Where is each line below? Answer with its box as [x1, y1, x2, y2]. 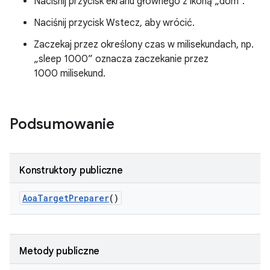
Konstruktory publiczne [19, 165, 123, 177]
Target [37, 192, 69, 204]
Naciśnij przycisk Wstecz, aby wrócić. [34, 17, 195, 29]
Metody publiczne [19, 245, 99, 257]
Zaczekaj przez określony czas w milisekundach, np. [34, 39, 254, 51]
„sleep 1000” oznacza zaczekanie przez [34, 53, 209, 65]
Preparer [69, 192, 109, 204]
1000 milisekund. [34, 67, 105, 80]
